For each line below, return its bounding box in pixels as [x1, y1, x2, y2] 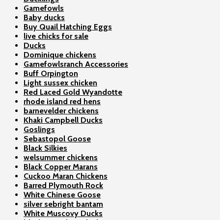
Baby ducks [24, 13, 65, 23]
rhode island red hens [24, 97, 101, 107]
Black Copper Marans [24, 162, 98, 172]
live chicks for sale [24, 31, 88, 41]
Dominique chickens [24, 50, 96, 60]
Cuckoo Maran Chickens [24, 171, 108, 181]
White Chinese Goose [24, 190, 101, 200]
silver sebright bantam [24, 199, 103, 209]
